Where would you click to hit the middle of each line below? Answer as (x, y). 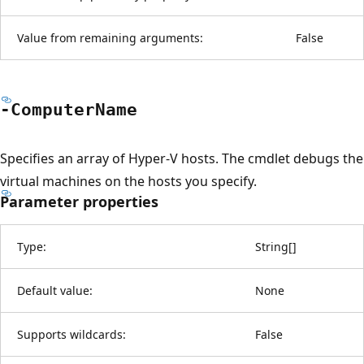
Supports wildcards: (71, 334)
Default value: (55, 290)
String (272, 246)
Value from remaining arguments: (110, 37)
